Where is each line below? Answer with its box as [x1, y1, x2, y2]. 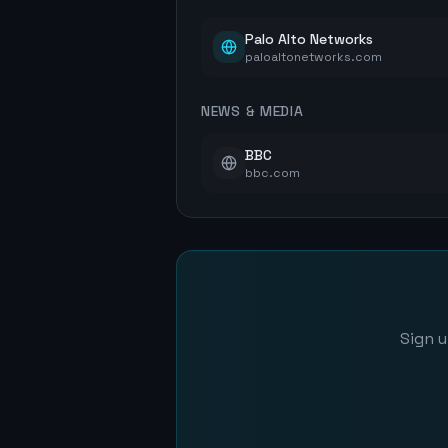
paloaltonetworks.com [245, 49, 382, 65]
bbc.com [245, 165, 300, 181]
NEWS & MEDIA [201, 102, 304, 120]
